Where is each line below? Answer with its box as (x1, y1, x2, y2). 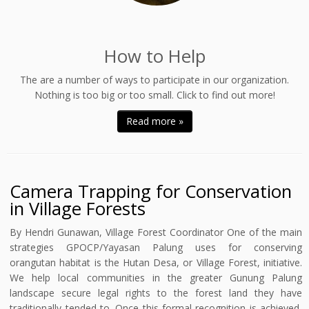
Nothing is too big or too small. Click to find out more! (34, 88, 275, 101)
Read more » (126, 114, 183, 128)
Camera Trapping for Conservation (10, 179, 292, 203)
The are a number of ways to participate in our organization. (20, 73, 289, 86)
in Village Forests (10, 197, 146, 221)
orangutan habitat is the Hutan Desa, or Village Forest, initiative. (10, 256, 302, 269)
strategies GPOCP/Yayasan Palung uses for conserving (10, 241, 302, 254)
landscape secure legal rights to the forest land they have (10, 286, 302, 299)
